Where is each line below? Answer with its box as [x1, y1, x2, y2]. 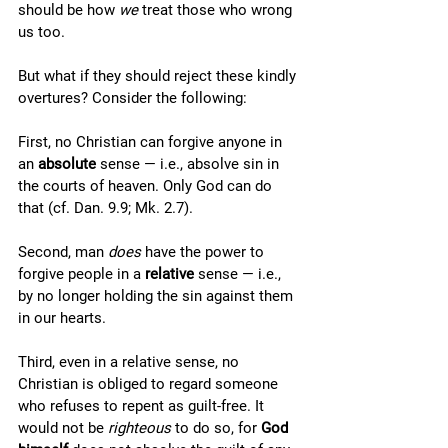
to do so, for [171, 419, 261, 437]
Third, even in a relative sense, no [18, 353, 243, 371]
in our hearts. [18, 309, 106, 327]
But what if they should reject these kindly [18, 67, 300, 85]
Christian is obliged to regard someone [18, 375, 282, 393]
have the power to [141, 243, 268, 261]
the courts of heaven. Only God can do [18, 177, 276, 195]
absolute [38, 155, 96, 173]
